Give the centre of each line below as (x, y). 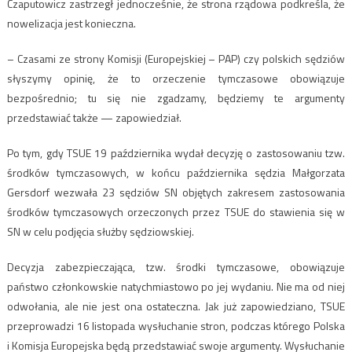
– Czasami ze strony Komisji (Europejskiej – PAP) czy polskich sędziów (176, 59)
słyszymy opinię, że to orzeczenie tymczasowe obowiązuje (176, 79)
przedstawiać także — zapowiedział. (94, 118)
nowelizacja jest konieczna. (71, 24)
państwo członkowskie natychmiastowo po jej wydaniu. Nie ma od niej (176, 287)
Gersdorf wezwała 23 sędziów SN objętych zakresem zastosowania (176, 192)
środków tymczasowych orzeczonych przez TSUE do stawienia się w (176, 212)
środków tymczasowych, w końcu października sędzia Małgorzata (176, 173)
